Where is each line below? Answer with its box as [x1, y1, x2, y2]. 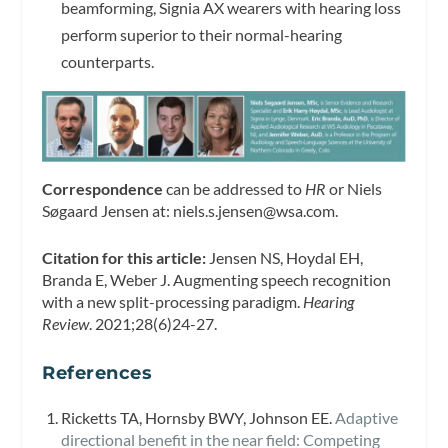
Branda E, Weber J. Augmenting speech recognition [42, 270, 392, 290]
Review [42, 314, 90, 334]
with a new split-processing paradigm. [42, 292, 304, 312]
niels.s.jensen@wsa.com [173, 200, 336, 220]
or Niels [329, 178, 383, 198]
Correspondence [42, 178, 164, 198]
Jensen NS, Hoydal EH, [206, 248, 364, 268]
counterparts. [60, 51, 154, 71]
